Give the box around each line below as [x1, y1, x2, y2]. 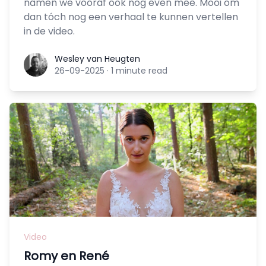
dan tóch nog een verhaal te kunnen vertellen [24, 10, 238, 24]
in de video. [24, 24, 75, 39]
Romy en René [24, 248, 109, 265]
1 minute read [111, 65, 167, 77]
